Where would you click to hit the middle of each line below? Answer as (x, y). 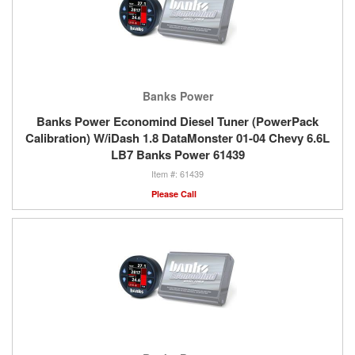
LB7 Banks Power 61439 (177, 155)
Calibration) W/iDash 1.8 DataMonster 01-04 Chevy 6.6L (177, 138)
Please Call (174, 194)
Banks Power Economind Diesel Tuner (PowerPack (177, 122)
